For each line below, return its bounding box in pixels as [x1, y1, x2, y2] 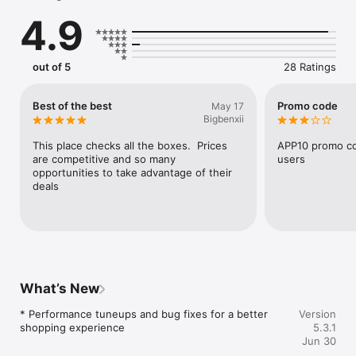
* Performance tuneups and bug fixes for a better [20, 308, 271, 320]
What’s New [20, 281, 99, 296]
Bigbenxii [203, 113, 244, 125]
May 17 [211, 100, 244, 112]
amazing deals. [20, 2, 93, 15]
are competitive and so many [33, 153, 176, 165]
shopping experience [20, 321, 125, 334]
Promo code [277, 99, 338, 112]
